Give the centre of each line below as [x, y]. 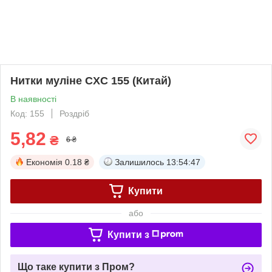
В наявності [33, 99]
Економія [44, 162]
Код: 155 [27, 113]
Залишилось [139, 162]
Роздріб [74, 113]
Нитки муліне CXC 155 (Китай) [91, 80]
